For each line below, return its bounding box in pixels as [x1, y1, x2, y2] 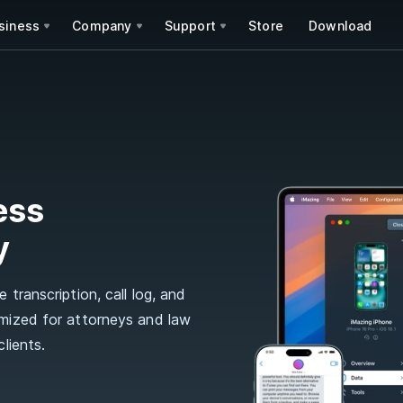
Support [164, 17, 217, 33]
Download [309, 17, 372, 33]
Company [72, 17, 132, 33]
